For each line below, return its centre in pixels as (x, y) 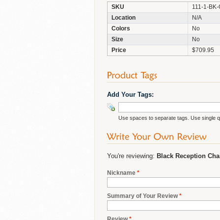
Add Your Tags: (130, 94)
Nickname (121, 173)
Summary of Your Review (142, 196)
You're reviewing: (132, 156)
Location (124, 17)
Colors (121, 28)
